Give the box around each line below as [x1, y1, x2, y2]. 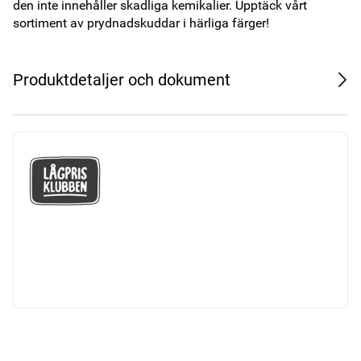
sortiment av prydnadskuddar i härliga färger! [13, 15, 269, 31]
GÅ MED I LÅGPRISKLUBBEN [114, 324, 282, 339]
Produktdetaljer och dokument [13, 70, 230, 89]
